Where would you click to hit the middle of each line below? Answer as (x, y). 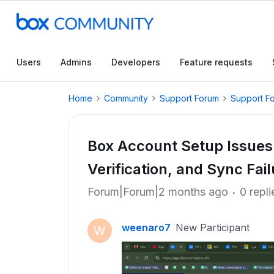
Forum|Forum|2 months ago (158, 192)
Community (126, 98)
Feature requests (216, 62)
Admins (76, 62)
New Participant (213, 228)
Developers (136, 62)
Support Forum (189, 98)
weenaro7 (146, 228)
